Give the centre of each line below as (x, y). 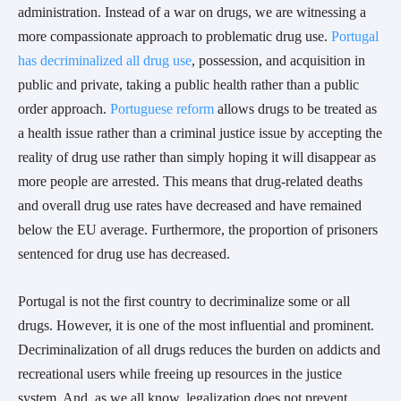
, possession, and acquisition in (278, 60)
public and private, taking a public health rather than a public (188, 84)
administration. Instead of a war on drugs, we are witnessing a (192, 12)
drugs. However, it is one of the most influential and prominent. (196, 325)
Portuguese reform (162, 108)
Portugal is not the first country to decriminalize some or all (184, 301)
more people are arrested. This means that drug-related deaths (190, 181)
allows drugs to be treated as (295, 108)
